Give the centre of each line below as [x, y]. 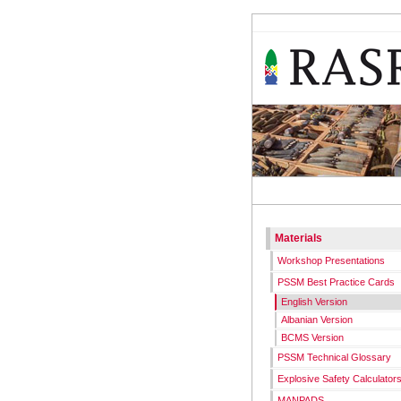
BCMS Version [312, 337]
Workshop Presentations [331, 260]
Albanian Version [317, 320]
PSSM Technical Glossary [334, 357]
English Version [314, 302]
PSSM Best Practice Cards [336, 282]
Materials [299, 238]
